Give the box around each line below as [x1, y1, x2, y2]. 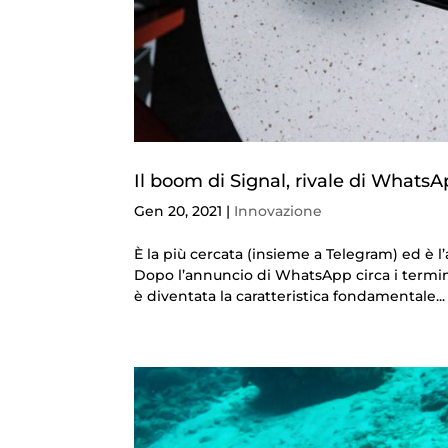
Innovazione [234, 202, 323, 221]
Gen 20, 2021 [134, 202, 223, 221]
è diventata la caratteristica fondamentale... [134, 287, 446, 306]
